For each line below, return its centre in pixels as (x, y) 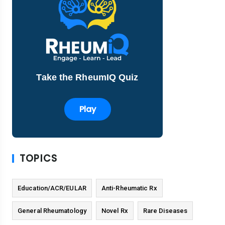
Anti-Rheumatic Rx (129, 188)
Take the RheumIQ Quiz (87, 77)
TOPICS (39, 158)
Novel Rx (115, 210)
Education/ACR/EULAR (52, 188)
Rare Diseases (165, 210)
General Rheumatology (52, 210)
